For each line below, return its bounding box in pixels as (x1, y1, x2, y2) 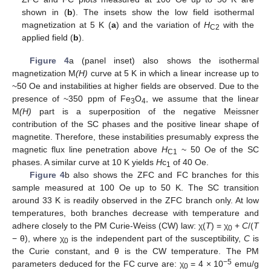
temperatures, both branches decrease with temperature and (12, 208, 259, 218)
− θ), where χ (12, 233, 65, 244)
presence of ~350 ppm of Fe (12, 94, 131, 104)
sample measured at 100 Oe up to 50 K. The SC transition (12, 183, 259, 193)
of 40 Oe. (171, 157, 209, 168)
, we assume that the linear (146, 94, 259, 104)
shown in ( (22, 7, 68, 18)
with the (219, 20, 254, 30)
